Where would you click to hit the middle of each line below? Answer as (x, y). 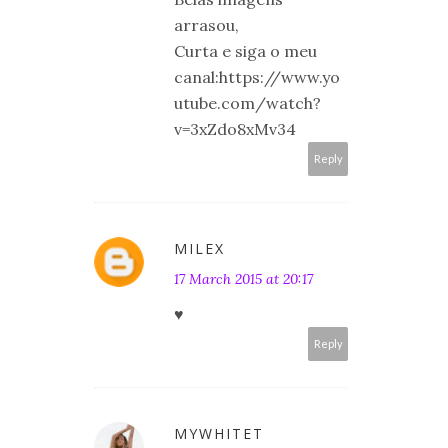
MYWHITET (219, 433)
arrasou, (206, 24)
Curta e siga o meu (245, 50)
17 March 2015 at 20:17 (243, 278)
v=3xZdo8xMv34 (235, 128)
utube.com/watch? (247, 102)
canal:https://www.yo (257, 76)
